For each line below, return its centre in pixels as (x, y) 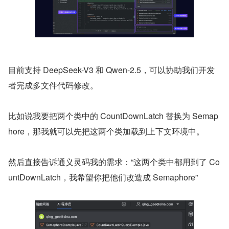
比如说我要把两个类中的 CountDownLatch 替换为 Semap (113, 116)
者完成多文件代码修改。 (53, 85)
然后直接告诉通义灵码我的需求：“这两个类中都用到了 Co (114, 162)
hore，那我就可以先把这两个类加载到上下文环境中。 (106, 131)
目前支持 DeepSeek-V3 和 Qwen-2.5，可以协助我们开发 (111, 70)
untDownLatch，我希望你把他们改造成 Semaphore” (103, 177)
